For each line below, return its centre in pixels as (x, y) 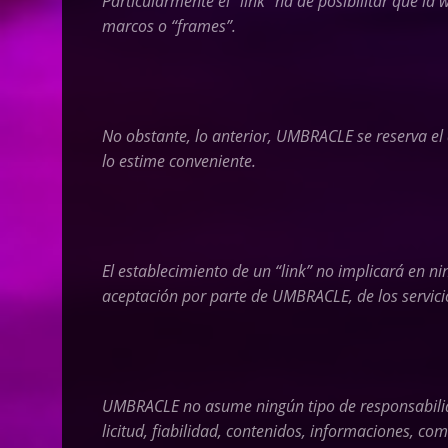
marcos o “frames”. (171, 26)
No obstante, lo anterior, (189, 136)
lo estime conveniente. (179, 161)
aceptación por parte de (187, 296)
